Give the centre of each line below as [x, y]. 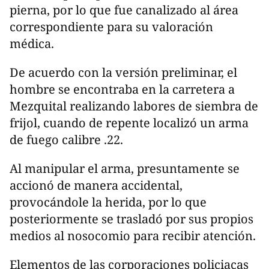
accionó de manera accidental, [96, 185]
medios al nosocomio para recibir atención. [133, 235]
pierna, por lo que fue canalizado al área [124, 10]
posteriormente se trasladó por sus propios [131, 219]
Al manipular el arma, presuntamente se [125, 168]
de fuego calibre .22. [66, 139]
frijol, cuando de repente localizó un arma [129, 122]
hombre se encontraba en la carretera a [122, 89]
